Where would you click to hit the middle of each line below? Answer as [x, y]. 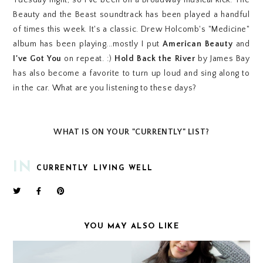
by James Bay [222, 59]
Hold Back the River [155, 59]
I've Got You [37, 59]
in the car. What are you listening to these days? [105, 88]
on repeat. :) [88, 59]
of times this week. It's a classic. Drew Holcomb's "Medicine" [131, 30]
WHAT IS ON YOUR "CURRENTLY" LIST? [131, 132]
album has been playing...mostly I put [88, 44]
